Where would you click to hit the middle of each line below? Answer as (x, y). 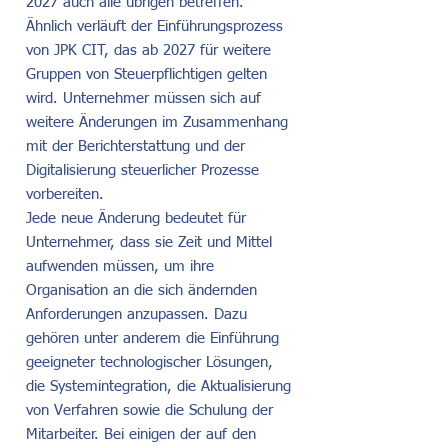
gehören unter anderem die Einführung (152, 338)
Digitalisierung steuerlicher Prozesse (142, 170)
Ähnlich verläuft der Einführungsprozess (154, 26)
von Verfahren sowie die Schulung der (149, 410)
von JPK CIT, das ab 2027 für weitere (148, 50)
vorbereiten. (65, 194)
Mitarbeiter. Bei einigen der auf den (141, 434)
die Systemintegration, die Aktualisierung (158, 386)
